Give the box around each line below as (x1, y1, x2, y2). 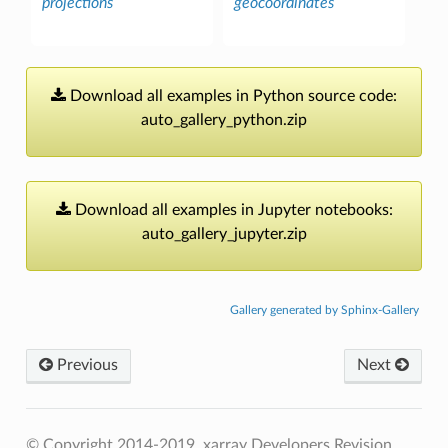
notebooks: (314, 202, 393, 219)
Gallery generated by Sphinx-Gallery (230, 303, 420, 316)
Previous (52, 356, 118, 373)
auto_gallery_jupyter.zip (141, 226, 307, 243)
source (308, 88, 355, 105)
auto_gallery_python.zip (141, 112, 307, 129)
